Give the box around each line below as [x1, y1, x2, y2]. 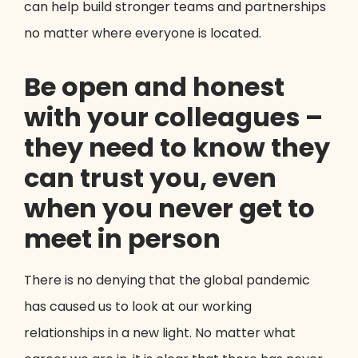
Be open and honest [24, 69, 284, 105]
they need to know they [24, 129, 330, 166]
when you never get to [24, 190, 315, 227]
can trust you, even [24, 160, 276, 197]
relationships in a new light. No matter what [24, 324, 296, 343]
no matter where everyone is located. [24, 24, 261, 43]
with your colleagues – [24, 99, 323, 136]
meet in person [24, 221, 221, 257]
